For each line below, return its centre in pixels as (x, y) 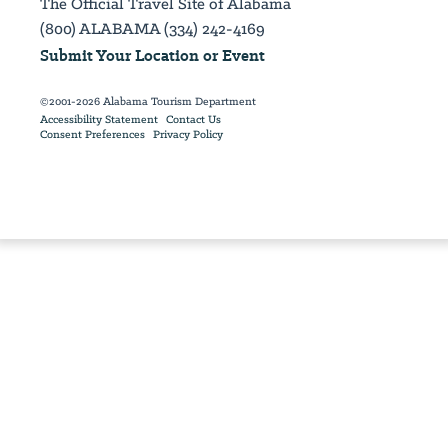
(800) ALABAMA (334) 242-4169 (152, 28)
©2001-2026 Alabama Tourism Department (148, 101)
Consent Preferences (92, 134)
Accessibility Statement (99, 119)
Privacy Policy (188, 134)
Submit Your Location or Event (152, 55)
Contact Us (193, 119)
